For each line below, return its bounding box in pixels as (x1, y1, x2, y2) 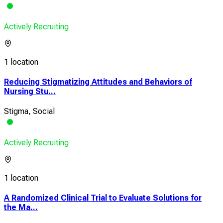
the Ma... (4, 203, 38, 213)
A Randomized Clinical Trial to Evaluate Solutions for (4, 193, 202, 203)
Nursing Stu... (4, 86, 56, 96)
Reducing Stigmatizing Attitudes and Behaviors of (4, 77, 192, 87)
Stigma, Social (4, 107, 55, 116)
